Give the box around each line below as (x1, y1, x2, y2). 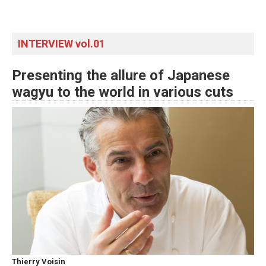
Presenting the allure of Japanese (12, 66, 230, 84)
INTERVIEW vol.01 (18, 37, 105, 50)
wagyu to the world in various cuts (12, 83, 233, 100)
